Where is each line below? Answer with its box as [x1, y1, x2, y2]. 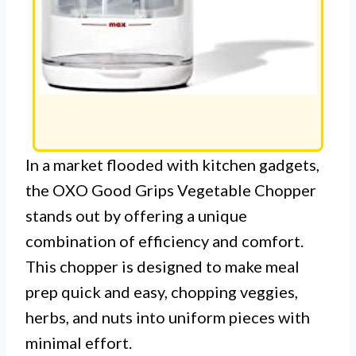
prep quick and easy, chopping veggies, [25, 282, 298, 302]
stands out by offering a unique [25, 206, 247, 226]
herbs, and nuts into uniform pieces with [25, 308, 310, 327]
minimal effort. [25, 333, 132, 353]
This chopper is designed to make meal [25, 257, 300, 277]
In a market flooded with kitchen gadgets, [25, 155, 319, 175]
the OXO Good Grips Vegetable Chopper [25, 180, 316, 200]
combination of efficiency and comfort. [25, 231, 304, 251]
